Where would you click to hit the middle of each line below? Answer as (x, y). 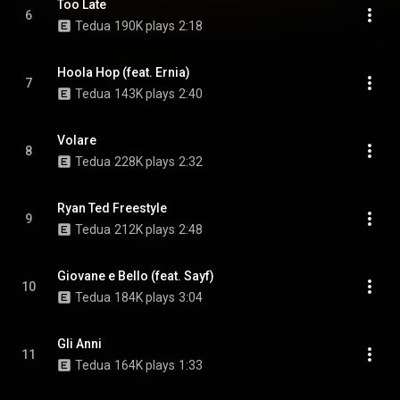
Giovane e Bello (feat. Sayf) (136, 276)
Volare (77, 140)
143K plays (145, 94)
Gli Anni (79, 344)
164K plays (145, 365)
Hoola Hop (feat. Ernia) (124, 72)
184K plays (145, 297)
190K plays (145, 26)
